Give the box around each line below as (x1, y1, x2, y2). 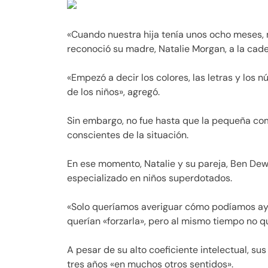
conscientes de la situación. (67, 128, 188, 141)
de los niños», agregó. (67, 85, 160, 98)
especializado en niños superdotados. (67, 171, 232, 184)
